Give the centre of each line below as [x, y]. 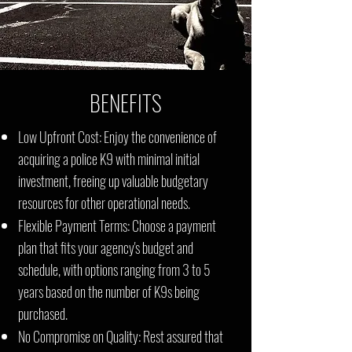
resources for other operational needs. [104, 203]
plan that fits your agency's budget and [106, 247]
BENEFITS [126, 103]
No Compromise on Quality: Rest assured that [121, 336]
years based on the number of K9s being [109, 291]
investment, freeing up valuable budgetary [113, 181]
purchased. [43, 313]
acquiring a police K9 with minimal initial [109, 159]
